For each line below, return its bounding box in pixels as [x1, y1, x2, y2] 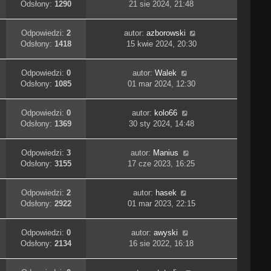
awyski [154, 228, 178, 238]
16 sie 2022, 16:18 [129, 239, 194, 249]
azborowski [146, 28, 186, 38]
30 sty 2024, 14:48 [128, 119, 194, 129]
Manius [153, 148, 179, 158]
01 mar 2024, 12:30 [127, 79, 195, 89]
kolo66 [154, 108, 178, 118]
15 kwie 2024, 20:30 [126, 39, 197, 49]
